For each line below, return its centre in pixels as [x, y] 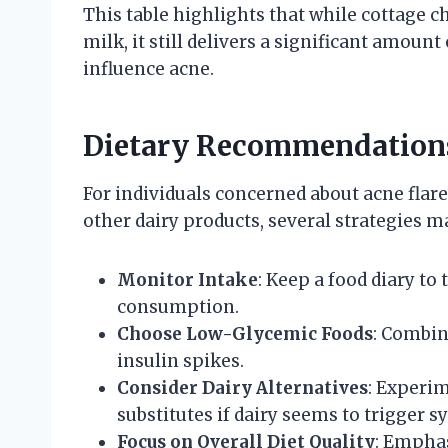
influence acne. [148, 68]
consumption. [178, 306]
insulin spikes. [180, 360]
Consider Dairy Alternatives [242, 387]
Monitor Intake [187, 279]
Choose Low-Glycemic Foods [245, 333]
